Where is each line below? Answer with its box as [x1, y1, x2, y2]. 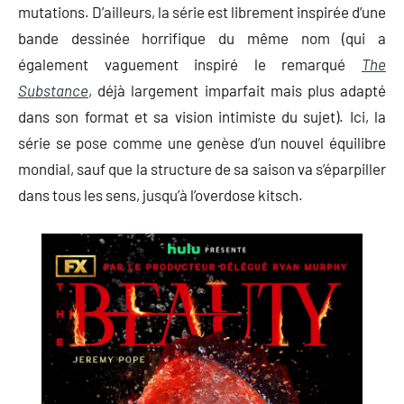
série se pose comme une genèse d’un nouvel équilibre [18, 133, 386, 151]
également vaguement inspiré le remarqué [18, 54, 346, 73]
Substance [18, 80, 88, 99]
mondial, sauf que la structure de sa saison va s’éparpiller [18, 159, 386, 178]
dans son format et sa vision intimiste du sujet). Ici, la [18, 106, 386, 125]
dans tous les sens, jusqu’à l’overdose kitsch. [18, 185, 303, 204]
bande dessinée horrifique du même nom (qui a [18, 28, 386, 47]
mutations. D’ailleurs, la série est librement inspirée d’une [18, 2, 386, 21]
